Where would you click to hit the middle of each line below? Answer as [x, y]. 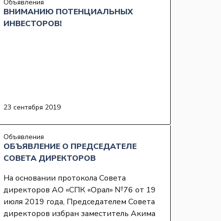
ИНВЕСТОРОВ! [33, 24]
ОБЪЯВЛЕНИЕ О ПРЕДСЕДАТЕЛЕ [70, 147]
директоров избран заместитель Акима [79, 214]
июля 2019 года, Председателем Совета [79, 202]
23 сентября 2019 [32, 108]
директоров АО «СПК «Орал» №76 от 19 [80, 190]
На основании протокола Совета [65, 178]
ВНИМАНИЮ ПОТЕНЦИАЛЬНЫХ [68, 12]
